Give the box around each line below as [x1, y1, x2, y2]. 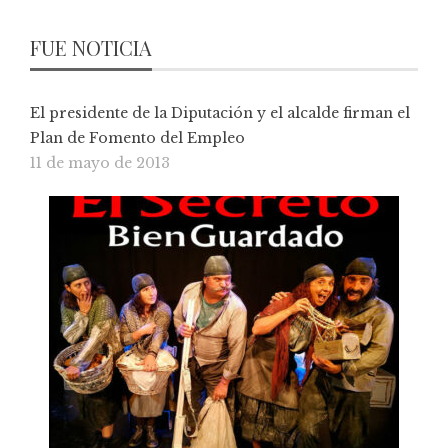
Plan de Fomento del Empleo [30, 129, 245, 148]
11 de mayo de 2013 [30, 154, 170, 173]
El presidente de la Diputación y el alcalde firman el [30, 104, 410, 123]
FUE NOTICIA [30, 34, 152, 62]
